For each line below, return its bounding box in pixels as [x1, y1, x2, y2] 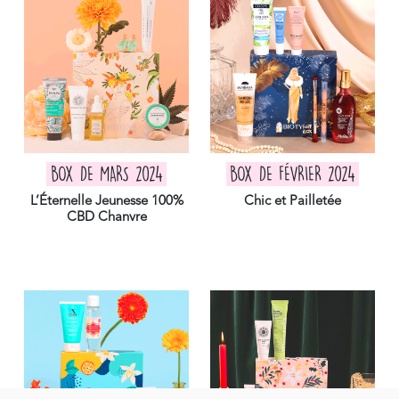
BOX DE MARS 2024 [50, 166, 163, 183]
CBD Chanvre [66, 210, 147, 224]
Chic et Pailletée [244, 194, 341, 208]
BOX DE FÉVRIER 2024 [230, 166, 355, 183]
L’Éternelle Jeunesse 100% [29, 194, 183, 208]
